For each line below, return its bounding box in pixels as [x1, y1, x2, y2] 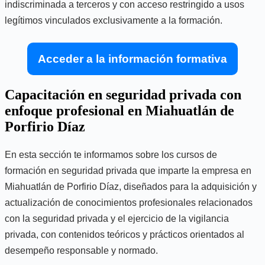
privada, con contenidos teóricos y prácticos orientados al [5, 229, 244, 240]
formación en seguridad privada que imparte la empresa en [5, 165, 251, 176]
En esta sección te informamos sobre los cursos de [5, 149, 217, 160]
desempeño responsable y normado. [5, 245, 158, 256]
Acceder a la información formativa [38, 52, 227, 65]
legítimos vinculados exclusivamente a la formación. [5, 15, 222, 25]
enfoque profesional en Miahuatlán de [5, 102, 234, 118]
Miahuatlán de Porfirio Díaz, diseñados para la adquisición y [5, 181, 257, 192]
